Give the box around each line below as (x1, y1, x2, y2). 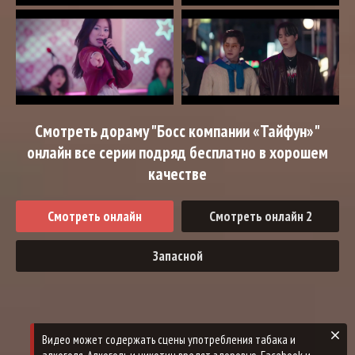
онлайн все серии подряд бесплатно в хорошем (27, 142, 328, 164)
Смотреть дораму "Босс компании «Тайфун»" (35, 120, 320, 143)
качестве (148, 163, 207, 185)
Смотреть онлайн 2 (208, 208, 312, 226)
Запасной (152, 247, 203, 265)
